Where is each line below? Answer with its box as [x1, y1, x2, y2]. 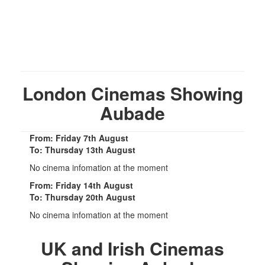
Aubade [100, 99, 165, 125]
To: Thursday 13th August [30, 143, 135, 156]
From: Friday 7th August [30, 131, 128, 144]
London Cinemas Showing [22, 80, 243, 106]
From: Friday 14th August [30, 179, 133, 191]
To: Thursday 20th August [30, 190, 135, 203]
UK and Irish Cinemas [41, 235, 224, 261]
